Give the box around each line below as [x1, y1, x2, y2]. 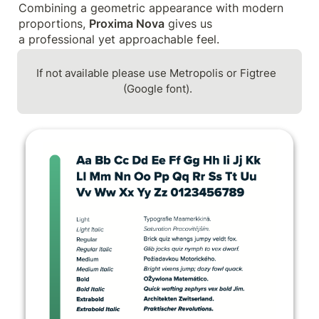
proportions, [19, 16, 89, 31]
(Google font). [123, 82, 193, 96]
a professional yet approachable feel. [19, 31, 219, 46]
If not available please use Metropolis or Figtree [36, 66, 277, 80]
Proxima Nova [89, 16, 164, 31]
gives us [164, 16, 212, 31]
